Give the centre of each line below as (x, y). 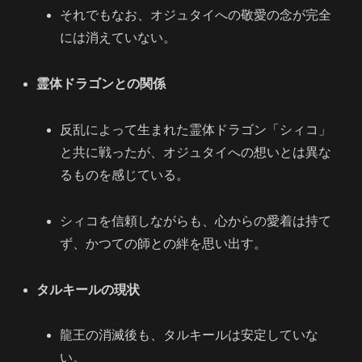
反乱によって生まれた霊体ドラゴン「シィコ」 (196, 130)
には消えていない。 (118, 38)
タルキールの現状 (88, 289)
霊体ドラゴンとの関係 (101, 84)
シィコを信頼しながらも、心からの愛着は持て (196, 221)
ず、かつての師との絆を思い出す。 (164, 243)
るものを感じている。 (125, 175)
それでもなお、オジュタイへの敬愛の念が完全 (196, 15)
